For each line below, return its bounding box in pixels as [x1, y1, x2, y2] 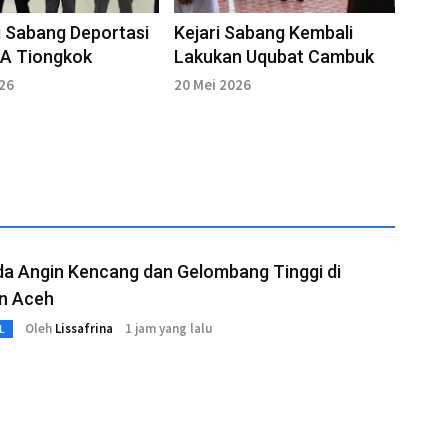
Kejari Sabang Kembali [173, 21, 353, 43]
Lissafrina [55, 320, 113, 338]
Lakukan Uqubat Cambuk [173, 45, 374, 67]
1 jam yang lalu [125, 320, 212, 338]
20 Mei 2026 [173, 74, 251, 94]
